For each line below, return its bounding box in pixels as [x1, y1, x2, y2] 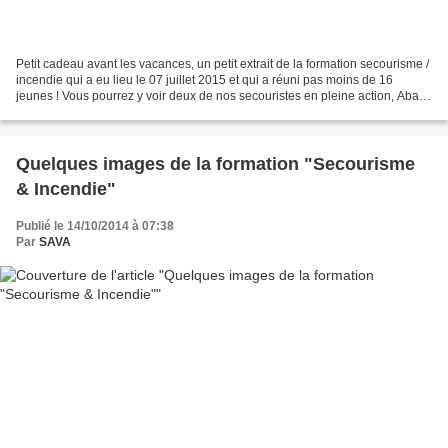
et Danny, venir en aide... [16, 104, 150, 119]
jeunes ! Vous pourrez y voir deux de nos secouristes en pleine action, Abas [16, 88, 425, 103]
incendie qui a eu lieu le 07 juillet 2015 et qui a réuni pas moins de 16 [16, 72, 393, 87]
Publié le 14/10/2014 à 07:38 [16, 218, 174, 233]
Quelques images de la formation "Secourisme [16, 153, 415, 174]
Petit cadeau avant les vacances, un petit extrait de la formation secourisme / [16, 56, 429, 71]
